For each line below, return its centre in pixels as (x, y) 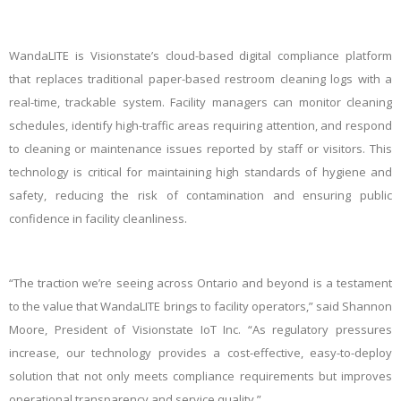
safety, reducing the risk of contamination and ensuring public (200, 195)
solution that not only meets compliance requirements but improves (200, 376)
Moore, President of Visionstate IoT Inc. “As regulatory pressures (200, 329)
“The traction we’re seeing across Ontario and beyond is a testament (200, 283)
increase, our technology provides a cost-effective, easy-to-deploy (200, 353)
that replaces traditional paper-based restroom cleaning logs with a (200, 79)
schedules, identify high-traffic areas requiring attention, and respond (200, 125)
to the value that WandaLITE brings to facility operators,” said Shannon (200, 306)
